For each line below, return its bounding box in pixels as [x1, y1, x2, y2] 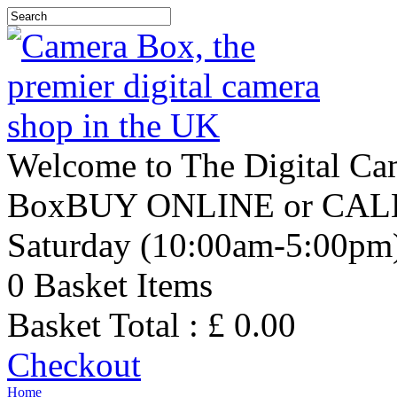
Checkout [7, 346, 141, 384]
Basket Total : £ [7, 306, 234, 344]
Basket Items [25, 266, 213, 304]
